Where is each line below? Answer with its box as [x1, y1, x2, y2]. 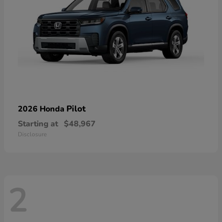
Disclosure [18, 130, 47, 138]
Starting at [18, 118, 58, 129]
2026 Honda [18, 103, 66, 114]
